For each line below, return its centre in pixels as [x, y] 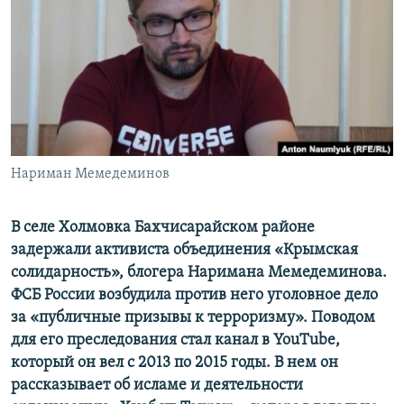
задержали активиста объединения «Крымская [184, 251]
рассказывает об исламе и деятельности [157, 386]
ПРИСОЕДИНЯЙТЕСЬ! [73, 15]
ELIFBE [50, 82]
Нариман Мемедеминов [90, 174]
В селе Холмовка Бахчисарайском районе [163, 228]
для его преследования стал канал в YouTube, [175, 341]
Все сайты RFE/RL [92, 138]
